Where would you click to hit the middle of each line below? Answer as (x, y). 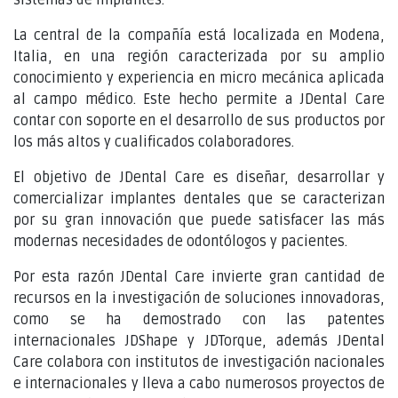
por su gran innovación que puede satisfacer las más (199, 220)
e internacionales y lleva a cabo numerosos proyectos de (199, 383)
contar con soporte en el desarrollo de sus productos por (199, 120)
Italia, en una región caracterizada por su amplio (199, 56)
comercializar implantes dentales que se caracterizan (199, 199)
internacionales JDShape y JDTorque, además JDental (199, 341)
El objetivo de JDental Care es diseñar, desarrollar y (199, 177)
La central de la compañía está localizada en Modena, (199, 35)
